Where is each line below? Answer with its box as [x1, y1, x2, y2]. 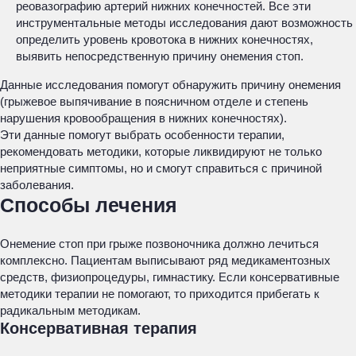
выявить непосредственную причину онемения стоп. [16, 49, 304, 63]
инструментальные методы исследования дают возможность [16, 16, 353, 29]
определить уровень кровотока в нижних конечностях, [16, 33, 313, 46]
